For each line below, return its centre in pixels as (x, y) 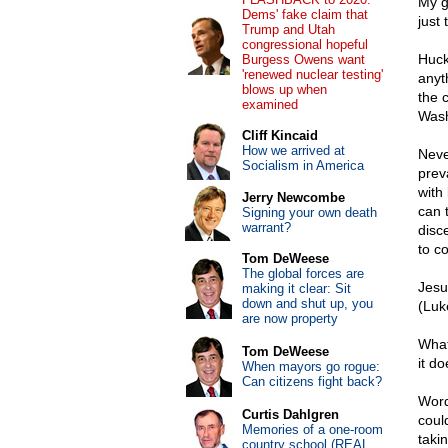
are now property (289, 318)
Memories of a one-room (312, 429)
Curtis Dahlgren (290, 414)
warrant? (266, 227)
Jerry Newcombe (293, 197)
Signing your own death (309, 212)
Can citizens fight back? (311, 381)
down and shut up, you (307, 303)
